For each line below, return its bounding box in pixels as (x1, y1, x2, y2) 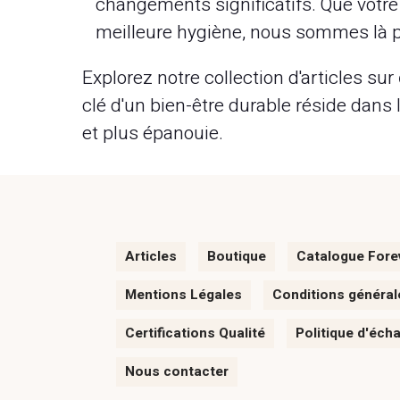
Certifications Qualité (125, 323, 266, 343)
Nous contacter (125, 362, 229, 381)
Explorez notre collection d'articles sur (82, 64, 398, 92)
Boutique (207, 246, 267, 266)
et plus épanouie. (82, 120, 223, 147)
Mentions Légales (125, 285, 243, 304)
